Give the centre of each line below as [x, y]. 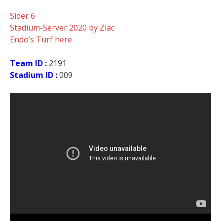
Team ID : [29, 63]
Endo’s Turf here [41, 39]
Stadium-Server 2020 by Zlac [62, 28]
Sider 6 [22, 16]
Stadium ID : [34, 75]
